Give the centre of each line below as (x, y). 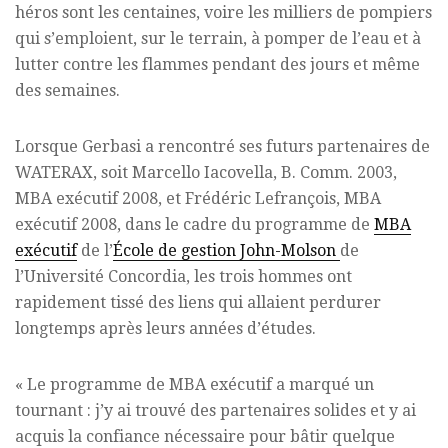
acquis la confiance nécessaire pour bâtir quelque (205, 436)
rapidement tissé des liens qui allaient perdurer (198, 302)
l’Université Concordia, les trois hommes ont (183, 276)
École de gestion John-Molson (224, 250)
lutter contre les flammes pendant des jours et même (217, 64)
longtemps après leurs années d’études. (165, 328)
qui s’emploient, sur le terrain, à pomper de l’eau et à (218, 38)
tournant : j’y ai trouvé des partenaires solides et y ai (215, 410)
